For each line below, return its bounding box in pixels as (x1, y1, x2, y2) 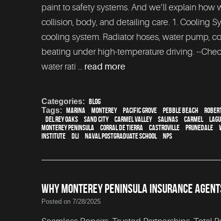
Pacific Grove (123, 106, 157, 114)
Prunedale (185, 123, 213, 132)
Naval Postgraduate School (85, 131, 157, 140)
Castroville (149, 123, 180, 132)
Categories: (41, 97, 85, 106)
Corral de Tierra (100, 123, 143, 132)
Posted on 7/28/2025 (41, 197, 101, 205)
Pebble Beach (163, 106, 198, 114)
